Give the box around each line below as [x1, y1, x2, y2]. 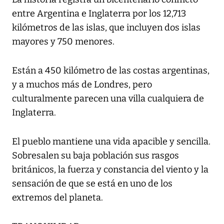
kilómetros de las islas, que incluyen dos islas [12, 22, 200, 33]
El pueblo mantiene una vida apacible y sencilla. [12, 136, 210, 147]
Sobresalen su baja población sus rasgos [12, 150, 179, 161]
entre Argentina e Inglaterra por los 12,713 [12, 8, 186, 19]
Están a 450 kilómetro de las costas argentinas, [12, 65, 209, 76]
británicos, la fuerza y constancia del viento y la [12, 164, 208, 175]
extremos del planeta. [12, 192, 103, 203]
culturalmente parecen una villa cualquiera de [12, 93, 204, 104]
